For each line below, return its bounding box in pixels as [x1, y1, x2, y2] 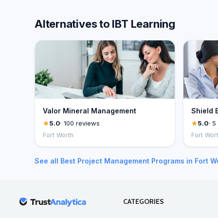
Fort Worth [43, 131, 73, 139]
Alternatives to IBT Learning [35, 18, 175, 30]
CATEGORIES [123, 197, 164, 206]
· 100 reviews [60, 119, 100, 127]
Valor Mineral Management [43, 107, 136, 115]
